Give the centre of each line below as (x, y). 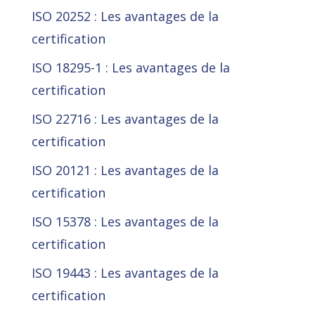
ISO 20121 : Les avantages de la (125, 171)
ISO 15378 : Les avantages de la (125, 222)
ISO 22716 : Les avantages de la (125, 119)
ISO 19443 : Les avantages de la (125, 273)
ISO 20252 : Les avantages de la (125, 17)
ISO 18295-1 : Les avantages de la (130, 68)
